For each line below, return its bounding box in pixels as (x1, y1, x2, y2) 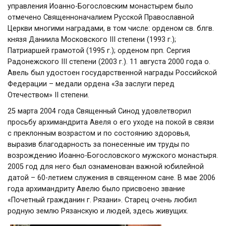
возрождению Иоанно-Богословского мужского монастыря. (8, 151, 218, 160)
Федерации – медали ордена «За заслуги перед (8, 80, 175, 88)
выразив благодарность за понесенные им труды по (8, 140, 190, 149)
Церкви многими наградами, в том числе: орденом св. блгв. (8, 24, 214, 33)
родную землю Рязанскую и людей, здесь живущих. (8, 207, 188, 215)
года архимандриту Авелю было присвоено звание (8, 185, 185, 193)
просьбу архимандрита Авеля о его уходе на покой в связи (8, 118, 214, 127)
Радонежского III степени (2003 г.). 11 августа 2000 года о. (8, 58, 210, 66)
